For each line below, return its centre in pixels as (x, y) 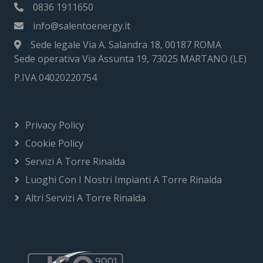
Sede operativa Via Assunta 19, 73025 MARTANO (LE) (130, 58)
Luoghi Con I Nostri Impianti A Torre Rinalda (124, 179)
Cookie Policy (54, 143)
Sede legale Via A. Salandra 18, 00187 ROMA (126, 44)
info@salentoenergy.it (82, 26)
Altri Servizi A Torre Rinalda (85, 198)
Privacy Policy (55, 125)
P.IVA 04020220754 (55, 77)
